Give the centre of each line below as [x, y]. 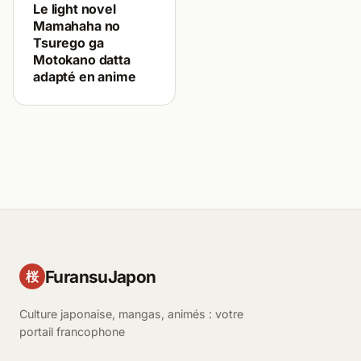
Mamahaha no [77, 25]
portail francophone [72, 331]
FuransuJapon [101, 276]
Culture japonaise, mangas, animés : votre [131, 313]
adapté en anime [85, 76]
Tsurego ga [68, 42]
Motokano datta [82, 59]
